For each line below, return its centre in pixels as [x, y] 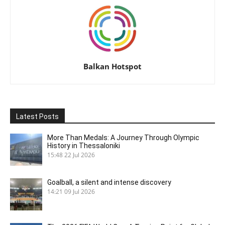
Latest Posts [37, 116]
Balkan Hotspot [113, 66]
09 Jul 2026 [80, 191]
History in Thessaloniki [84, 145]
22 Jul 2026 [80, 154]
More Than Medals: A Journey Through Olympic [123, 137]
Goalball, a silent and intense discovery [109, 182]
